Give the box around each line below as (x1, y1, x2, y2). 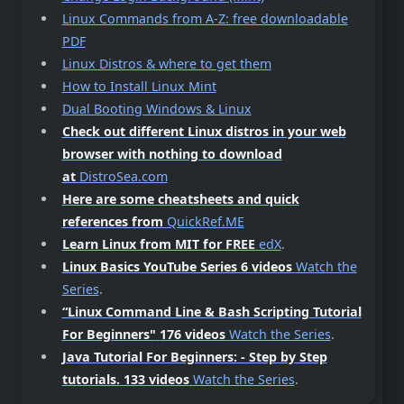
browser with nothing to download (61, 145, 282, 163)
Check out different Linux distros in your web (61, 123, 346, 141)
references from (61, 213, 163, 231)
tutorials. (61, 371, 120, 389)
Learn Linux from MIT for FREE (61, 235, 255, 253)
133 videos (123, 371, 189, 389)
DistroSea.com (78, 168, 168, 186)
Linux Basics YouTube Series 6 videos (61, 258, 292, 276)
